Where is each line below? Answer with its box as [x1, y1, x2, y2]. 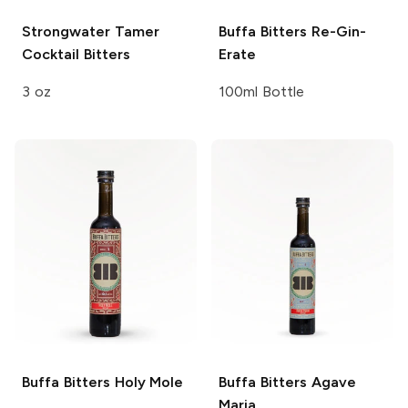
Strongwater [22, 22, 110, 40]
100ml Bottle [219, 82, 304, 100]
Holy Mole [109, 372, 184, 391]
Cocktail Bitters [22, 45, 130, 63]
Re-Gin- [306, 22, 366, 40]
